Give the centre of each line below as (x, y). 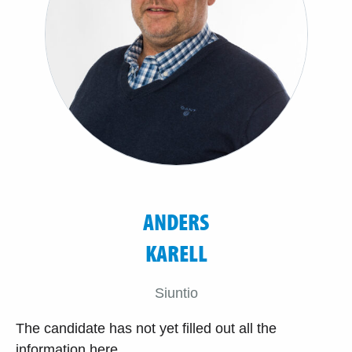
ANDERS (176, 221)
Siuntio (176, 293)
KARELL (176, 253)
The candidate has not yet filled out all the (146, 328)
